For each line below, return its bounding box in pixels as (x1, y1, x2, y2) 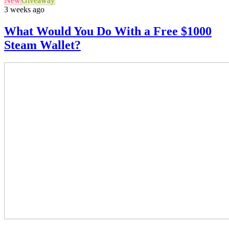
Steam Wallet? (4, 38, 81, 52)
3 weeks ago (4, 5, 44, 14)
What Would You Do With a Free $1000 (4, 25, 212, 38)
